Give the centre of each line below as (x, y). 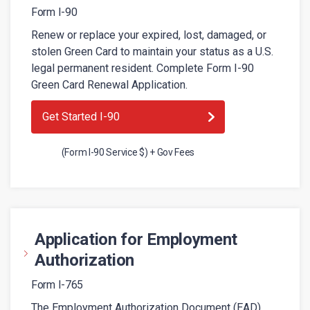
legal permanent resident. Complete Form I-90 (143, 68)
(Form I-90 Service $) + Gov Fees (128, 152)
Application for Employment (136, 239)
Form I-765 (57, 285)
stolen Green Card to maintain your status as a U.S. (152, 52)
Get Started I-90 (81, 117)
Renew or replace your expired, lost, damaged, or (149, 35)
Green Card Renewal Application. (109, 85)
